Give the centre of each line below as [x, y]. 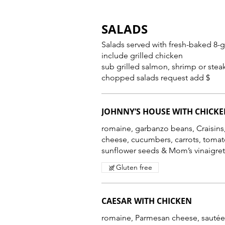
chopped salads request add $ [156, 78]
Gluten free [134, 167]
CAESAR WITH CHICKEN [147, 201]
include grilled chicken [142, 55]
